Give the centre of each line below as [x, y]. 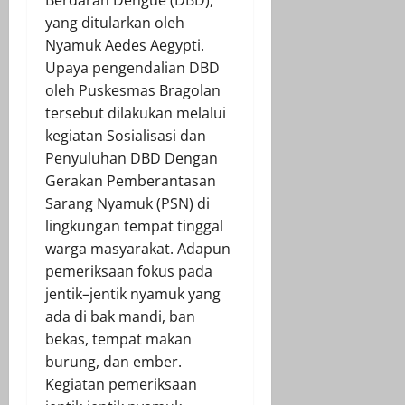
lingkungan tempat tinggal [134, 226]
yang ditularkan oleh [115, 22]
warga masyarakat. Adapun [138, 248]
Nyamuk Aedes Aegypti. [125, 45]
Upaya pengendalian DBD [132, 67]
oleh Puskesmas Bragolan [133, 90]
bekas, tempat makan [118, 339]
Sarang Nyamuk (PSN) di [127, 203]
